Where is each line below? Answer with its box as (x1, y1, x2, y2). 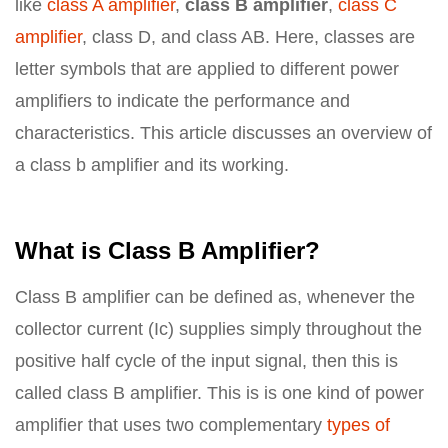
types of (327, 415, 390, 435)
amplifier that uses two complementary (15, 415, 327, 435)
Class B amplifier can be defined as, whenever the (15, 287, 415, 307)
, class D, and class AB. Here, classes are (82, 27, 415, 47)
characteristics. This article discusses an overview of (15, 123, 432, 143)
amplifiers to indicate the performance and (15, 91, 350, 111)
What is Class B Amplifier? (15, 237, 320, 264)
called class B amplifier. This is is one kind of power (15, 383, 424, 403)
